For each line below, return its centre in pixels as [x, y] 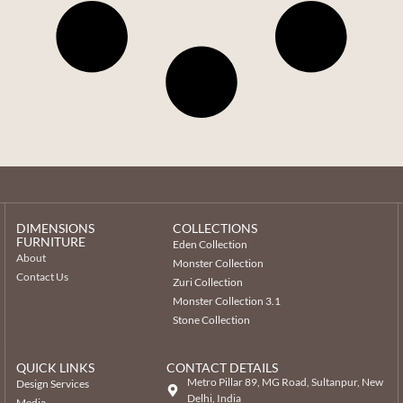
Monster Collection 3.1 [227, 300]
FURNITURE [51, 241]
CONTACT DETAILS [223, 367]
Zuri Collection [208, 282]
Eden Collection [210, 244]
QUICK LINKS [55, 367]
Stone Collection [212, 319]
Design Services [53, 383]
